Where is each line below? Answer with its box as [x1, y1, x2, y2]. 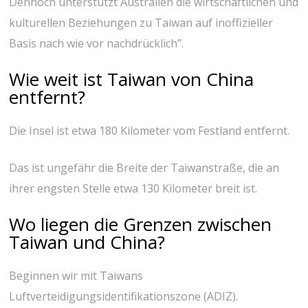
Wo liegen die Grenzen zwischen [9, 212, 272, 237]
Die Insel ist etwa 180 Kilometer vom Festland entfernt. [9, 123, 290, 139]
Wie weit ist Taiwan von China [9, 67, 254, 92]
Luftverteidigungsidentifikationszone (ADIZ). [9, 289, 239, 305]
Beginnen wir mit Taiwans [9, 268, 144, 284]
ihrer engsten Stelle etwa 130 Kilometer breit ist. [9, 181, 258, 197]
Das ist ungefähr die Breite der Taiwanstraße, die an [9, 160, 280, 176]
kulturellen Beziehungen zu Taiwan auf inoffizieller [9, 15, 274, 31]
